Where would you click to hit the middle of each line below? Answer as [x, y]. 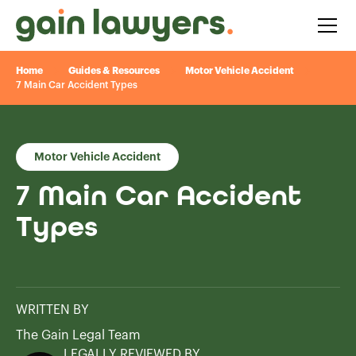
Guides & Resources [114, 71]
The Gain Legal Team [78, 335]
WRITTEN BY [52, 310]
